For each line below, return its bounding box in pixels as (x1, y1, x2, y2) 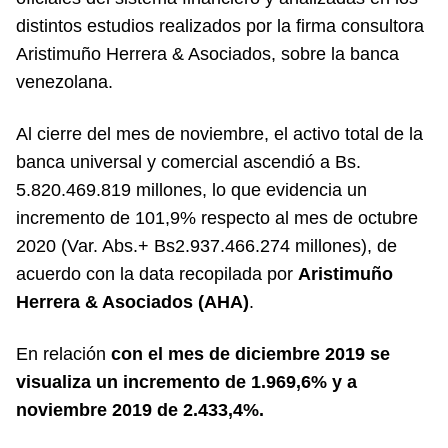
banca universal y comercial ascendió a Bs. (16, 152, 361, 172)
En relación (16, 344, 111, 364)
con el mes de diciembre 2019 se (111, 344, 390, 364)
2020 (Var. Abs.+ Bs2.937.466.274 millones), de (16, 236, 397, 256)
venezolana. (16, 72, 113, 92)
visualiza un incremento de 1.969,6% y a (16, 372, 357, 392)
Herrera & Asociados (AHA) (16, 292, 249, 312)
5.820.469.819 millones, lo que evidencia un (16, 180, 367, 200)
